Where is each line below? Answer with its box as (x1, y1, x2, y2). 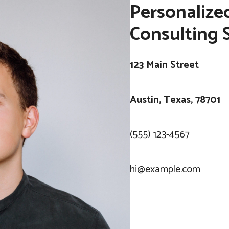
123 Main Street (130, 57, 199, 74)
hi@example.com (130, 161, 200, 178)
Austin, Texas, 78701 (130, 91, 220, 108)
